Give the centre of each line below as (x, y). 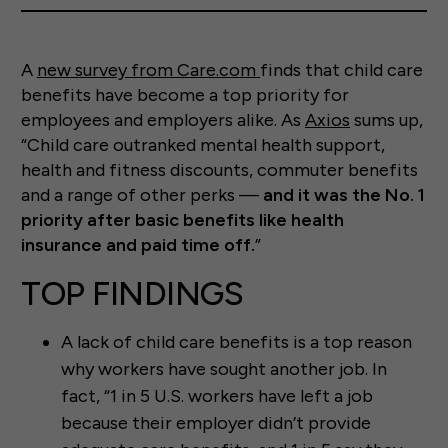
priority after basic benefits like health (182, 220)
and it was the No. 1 (344, 195)
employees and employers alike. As (163, 120)
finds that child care (341, 70)
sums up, (386, 120)
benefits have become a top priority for (185, 95)
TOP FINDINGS (132, 294)
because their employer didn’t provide (216, 423)
